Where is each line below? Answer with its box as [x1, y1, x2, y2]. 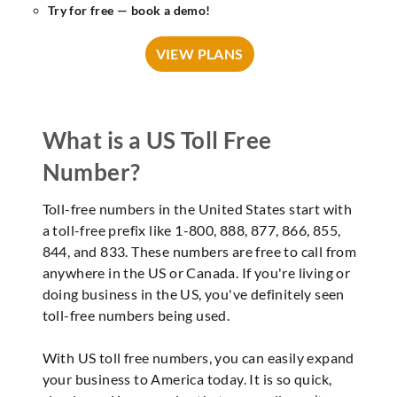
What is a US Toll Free [42, 126, 272, 154]
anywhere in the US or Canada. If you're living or [42, 264, 351, 281]
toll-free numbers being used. [42, 307, 230, 323]
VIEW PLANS [155, 45, 244, 62]
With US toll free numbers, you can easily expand [42, 349, 354, 366]
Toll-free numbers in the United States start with [42, 200, 353, 217]
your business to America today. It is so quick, [42, 370, 332, 387]
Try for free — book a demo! [47, 3, 211, 18]
